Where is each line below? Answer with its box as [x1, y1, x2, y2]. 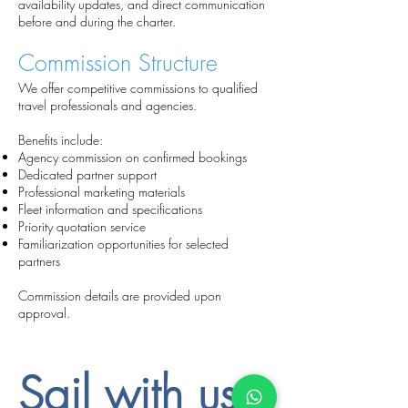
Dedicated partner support [18, 166, 157, 183]
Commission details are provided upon [18, 287, 221, 304]
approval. [18, 304, 70, 321]
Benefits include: [18, 131, 103, 148]
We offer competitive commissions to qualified [18, 79, 258, 97]
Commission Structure [18, 47, 218, 78]
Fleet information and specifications [18, 200, 202, 218]
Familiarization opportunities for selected [18, 235, 229, 252]
